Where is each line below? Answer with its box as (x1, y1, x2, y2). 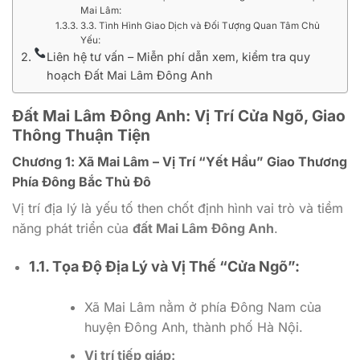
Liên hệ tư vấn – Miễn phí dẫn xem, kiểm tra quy (47, 49, 311, 63)
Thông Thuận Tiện (12, 125, 150, 145)
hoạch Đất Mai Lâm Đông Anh (47, 67, 214, 82)
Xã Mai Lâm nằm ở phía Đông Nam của (84, 299, 321, 316)
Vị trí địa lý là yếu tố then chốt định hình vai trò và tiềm (12, 200, 343, 217)
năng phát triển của (12, 220, 133, 237)
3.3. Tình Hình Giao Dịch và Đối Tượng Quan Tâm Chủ (80, 19, 320, 31)
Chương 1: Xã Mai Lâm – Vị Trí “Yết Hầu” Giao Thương (12, 153, 347, 170)
